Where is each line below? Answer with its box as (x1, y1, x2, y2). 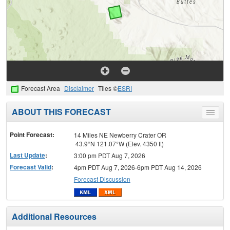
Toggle (210, 110, 229, 119)
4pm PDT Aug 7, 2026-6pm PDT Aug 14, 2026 (73, 163, 202, 172)
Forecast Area (21, 84, 60, 93)
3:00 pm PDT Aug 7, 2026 (73, 151, 145, 160)
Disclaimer (64, 84, 94, 93)
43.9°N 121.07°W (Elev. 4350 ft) (73, 139, 164, 148)
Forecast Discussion (73, 175, 130, 184)
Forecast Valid (10, 162, 51, 172)
